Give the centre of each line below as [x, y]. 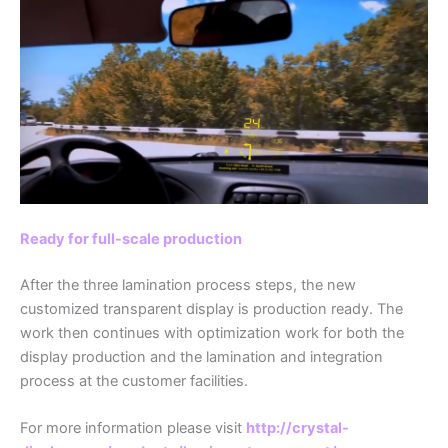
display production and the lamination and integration [201, 356]
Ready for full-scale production [131, 239]
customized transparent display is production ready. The [211, 308]
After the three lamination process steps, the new [188, 284]
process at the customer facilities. [134, 380]
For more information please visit [133, 428]
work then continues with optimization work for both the [212, 332]
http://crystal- [297, 428]
